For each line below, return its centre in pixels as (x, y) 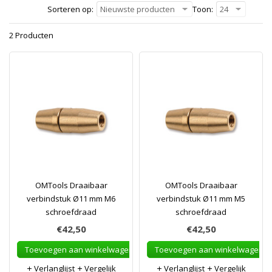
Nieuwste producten (138, 9)
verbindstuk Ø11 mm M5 (201, 199)
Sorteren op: (70, 9)
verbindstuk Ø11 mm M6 (71, 199)
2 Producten (31, 35)
